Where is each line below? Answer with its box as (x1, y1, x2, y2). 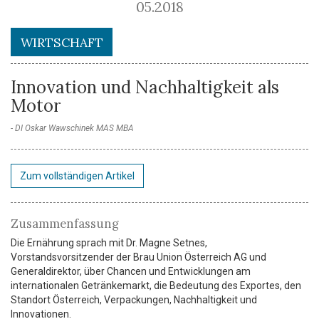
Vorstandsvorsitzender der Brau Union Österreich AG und (11, 251, 266, 263)
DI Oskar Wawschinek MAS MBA (15, 122, 134, 133)
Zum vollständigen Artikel (20, 169, 135, 182)
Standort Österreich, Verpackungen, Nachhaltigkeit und (11, 293, 257, 305)
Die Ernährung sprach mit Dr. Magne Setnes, (11, 236, 207, 249)
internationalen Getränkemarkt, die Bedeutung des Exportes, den (11, 279, 301, 291)
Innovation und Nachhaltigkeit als (11, 75, 279, 98)
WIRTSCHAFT (20, 33, 103, 51)
